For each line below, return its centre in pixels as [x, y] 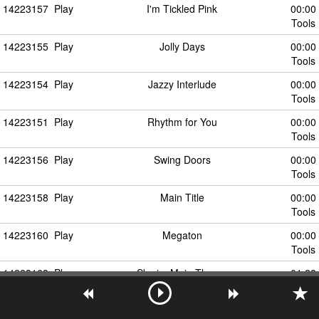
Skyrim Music [182, 310]
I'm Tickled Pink [182, 9]
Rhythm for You [182, 122]
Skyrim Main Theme [182, 273]
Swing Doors [182, 159]
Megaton [182, 235]
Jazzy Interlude [182, 84]
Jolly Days [182, 46]
